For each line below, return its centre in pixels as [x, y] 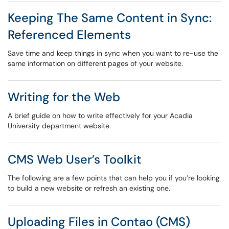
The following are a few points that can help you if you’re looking [114, 178]
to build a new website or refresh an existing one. [89, 188]
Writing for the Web [64, 97]
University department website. [59, 126]
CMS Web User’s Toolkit [75, 159]
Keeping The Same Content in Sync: [110, 18]
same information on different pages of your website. [95, 63]
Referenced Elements [69, 35]
